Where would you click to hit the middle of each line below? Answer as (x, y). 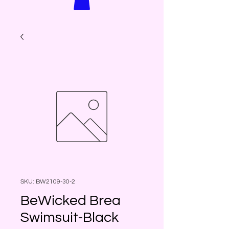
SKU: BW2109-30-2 (48, 181)
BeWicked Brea (71, 200)
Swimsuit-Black (70, 217)
